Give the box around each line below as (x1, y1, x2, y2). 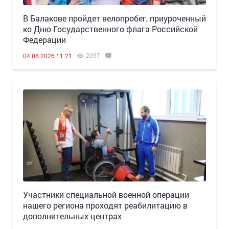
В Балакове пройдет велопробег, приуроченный (23, 13, 206, 24)
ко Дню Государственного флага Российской (23, 24, 198, 34)
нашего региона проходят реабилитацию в (23, 200, 188, 211)
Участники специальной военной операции (23, 189, 189, 200)
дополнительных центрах (23, 211, 122, 221)
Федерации (23, 34, 66, 45)
